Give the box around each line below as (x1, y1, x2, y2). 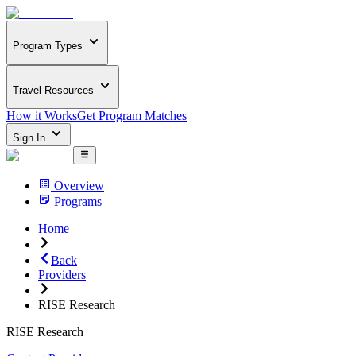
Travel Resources (13, 83, 94, 96)
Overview (54, 178, 104, 192)
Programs (54, 194, 102, 208)
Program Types (13, 40, 83, 52)
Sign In (13, 132, 48, 145)
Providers (38, 267, 86, 281)
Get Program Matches (77, 109, 187, 123)
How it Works (6, 109, 77, 123)
